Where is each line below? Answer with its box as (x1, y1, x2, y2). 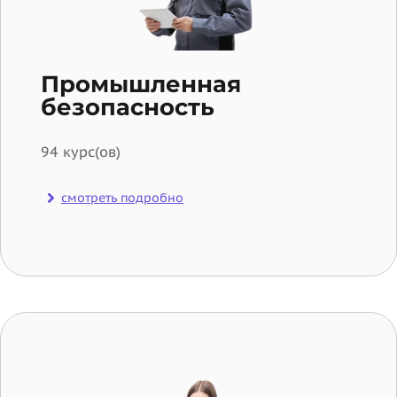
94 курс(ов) (41, 142, 121, 160)
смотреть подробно (61, 189, 183, 206)
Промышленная (41, 69, 241, 98)
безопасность (41, 92, 214, 121)
